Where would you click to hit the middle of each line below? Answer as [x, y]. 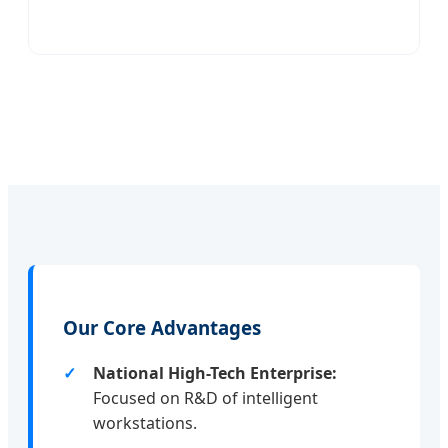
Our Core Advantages [162, 328]
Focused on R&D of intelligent [205, 398]
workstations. [145, 423]
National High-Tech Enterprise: [215, 373]
